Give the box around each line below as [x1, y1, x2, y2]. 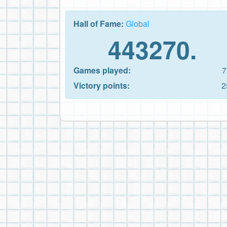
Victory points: [73, 79, 130, 91]
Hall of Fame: [73, 17, 126, 29]
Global [126, 17, 149, 29]
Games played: [73, 64, 131, 76]
